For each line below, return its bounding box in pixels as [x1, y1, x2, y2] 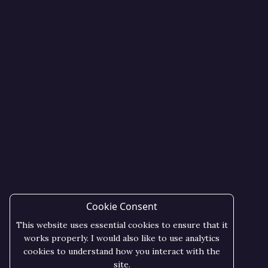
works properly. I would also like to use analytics [24, 233, 220, 243]
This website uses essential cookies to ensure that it [16, 220, 228, 230]
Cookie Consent [86, 200, 157, 213]
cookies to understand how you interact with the [23, 246, 220, 257]
